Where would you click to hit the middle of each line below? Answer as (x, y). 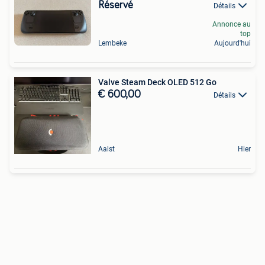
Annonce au (232, 24)
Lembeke (112, 43)
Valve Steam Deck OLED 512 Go (157, 82)
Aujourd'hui (232, 43)
